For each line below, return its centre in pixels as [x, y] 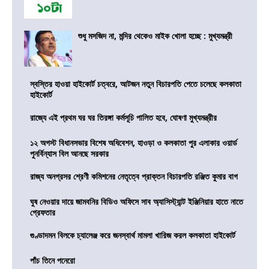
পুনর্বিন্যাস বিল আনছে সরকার [69, 153]
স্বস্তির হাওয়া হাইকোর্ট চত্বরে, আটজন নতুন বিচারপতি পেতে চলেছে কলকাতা [136, 83]
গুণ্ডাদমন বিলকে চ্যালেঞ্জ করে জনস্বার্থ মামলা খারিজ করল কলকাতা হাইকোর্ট [133, 235]
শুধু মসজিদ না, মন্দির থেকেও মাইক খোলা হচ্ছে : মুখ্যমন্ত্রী [155, 35]
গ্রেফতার [43, 212]
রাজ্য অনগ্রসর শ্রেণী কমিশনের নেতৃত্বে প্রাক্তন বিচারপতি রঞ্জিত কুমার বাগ [134, 176]
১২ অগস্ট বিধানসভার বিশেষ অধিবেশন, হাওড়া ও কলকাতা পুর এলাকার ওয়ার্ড [134, 142]
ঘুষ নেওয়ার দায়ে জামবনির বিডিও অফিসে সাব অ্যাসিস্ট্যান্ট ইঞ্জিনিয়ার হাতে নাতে [137, 201]
